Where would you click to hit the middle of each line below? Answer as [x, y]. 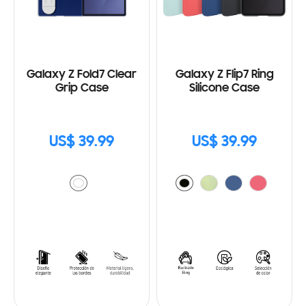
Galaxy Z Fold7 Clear [82, 75]
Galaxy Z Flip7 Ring [224, 75]
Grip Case [82, 88]
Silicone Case [224, 88]
